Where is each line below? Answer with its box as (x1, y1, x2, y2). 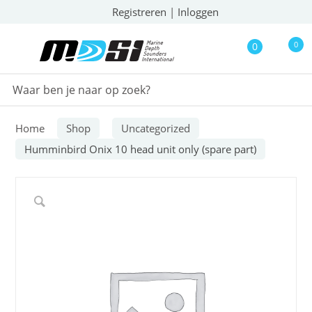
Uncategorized (121, 121, 191, 135)
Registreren (112, 5, 166, 19)
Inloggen (178, 5, 219, 19)
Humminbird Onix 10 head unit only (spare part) (24, 142, 257, 156)
